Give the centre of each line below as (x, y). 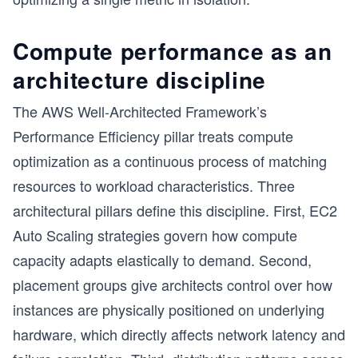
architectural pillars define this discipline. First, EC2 (175, 210)
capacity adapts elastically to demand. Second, (162, 260)
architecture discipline (140, 80)
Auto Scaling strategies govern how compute (155, 235)
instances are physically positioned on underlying (169, 309)
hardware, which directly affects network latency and (179, 334)
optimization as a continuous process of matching (170, 161)
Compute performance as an (173, 51)
